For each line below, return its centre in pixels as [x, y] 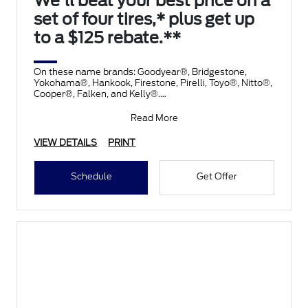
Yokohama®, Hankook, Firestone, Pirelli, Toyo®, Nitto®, [153, 83]
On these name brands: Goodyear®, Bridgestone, [141, 72]
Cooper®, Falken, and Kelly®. [97, 94]
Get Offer [217, 177]
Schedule [91, 177]
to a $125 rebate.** [108, 38]
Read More [154, 118]
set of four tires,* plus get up [144, 20]
